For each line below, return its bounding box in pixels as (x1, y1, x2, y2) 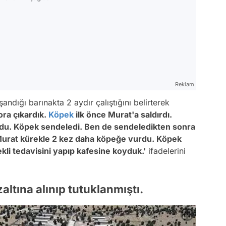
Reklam (175, 81, 194, 88)
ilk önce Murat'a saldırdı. (74, 109, 172, 120)
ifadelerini (146, 146, 186, 156)
